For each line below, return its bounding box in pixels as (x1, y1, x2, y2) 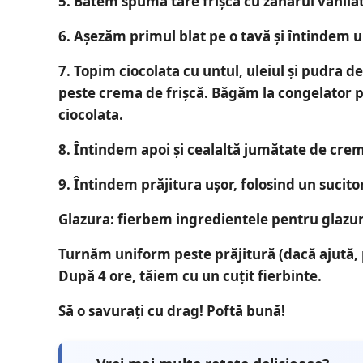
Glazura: (58, 210, 114, 229)
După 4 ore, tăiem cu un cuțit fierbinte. (58, 267, 322, 286)
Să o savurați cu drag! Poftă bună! (58, 301, 285, 321)
